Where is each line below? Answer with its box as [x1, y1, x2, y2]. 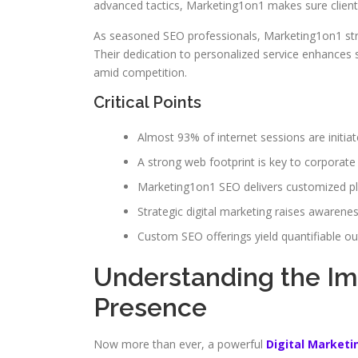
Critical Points [93, 93, 201, 112]
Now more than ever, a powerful [93, 336, 266, 352]
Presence [93, 292, 207, 322]
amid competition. [93, 65, 187, 80]
